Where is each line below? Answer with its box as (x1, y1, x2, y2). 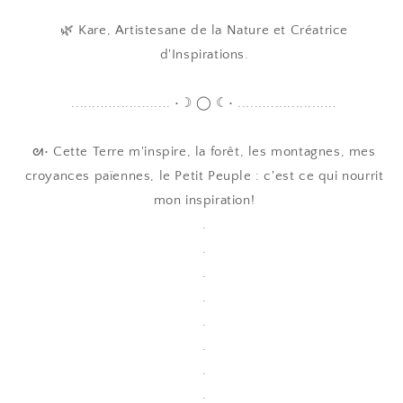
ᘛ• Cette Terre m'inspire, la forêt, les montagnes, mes (32, 143, 376, 159)
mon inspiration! (153, 192, 255, 208)
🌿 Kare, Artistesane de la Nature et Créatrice (59, 22, 348, 38)
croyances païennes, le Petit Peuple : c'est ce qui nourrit (24, 167, 384, 184)
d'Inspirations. (159, 46, 249, 62)
